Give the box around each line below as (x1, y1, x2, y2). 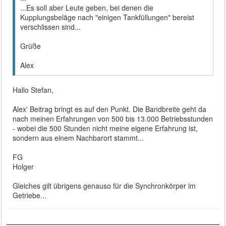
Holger (13, 161, 34, 172)
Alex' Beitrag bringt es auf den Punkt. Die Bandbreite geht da (13, 103, 207, 114)
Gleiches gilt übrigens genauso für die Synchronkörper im (13, 180, 196, 191)
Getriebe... (13, 190, 47, 200)
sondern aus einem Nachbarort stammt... (13, 132, 144, 143)
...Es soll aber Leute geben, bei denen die (20, 2, 154, 13)
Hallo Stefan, (13, 84, 54, 95)
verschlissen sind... (20, 21, 81, 32)
